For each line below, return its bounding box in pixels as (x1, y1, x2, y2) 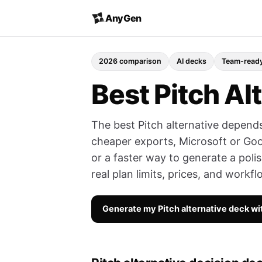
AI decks (177, 57, 206, 65)
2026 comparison (99, 57, 161, 65)
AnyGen (105, 12, 142, 24)
